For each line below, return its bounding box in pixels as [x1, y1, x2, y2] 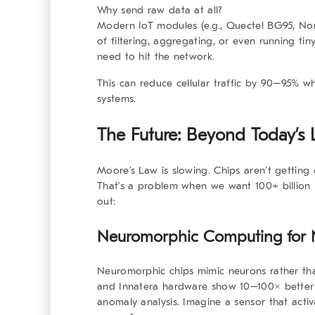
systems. [97, 92, 136, 105]
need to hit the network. [97, 50, 215, 63]
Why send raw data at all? [97, 4, 223, 17]
